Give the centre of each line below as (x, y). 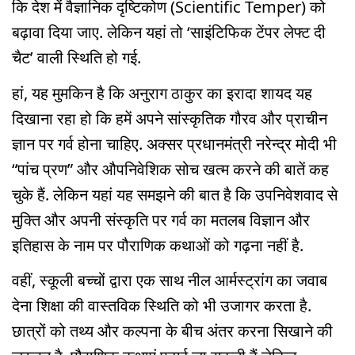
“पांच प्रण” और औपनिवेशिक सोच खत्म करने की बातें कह (170, 169)
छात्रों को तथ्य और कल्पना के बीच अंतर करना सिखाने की (172, 331)
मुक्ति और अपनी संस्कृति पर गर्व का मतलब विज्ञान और (161, 219)
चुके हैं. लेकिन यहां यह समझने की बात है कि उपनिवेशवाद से (175, 194)
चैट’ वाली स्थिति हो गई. (78, 57)
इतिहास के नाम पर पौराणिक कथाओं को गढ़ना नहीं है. (158, 245)
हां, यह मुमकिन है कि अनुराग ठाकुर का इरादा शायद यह (162, 93)
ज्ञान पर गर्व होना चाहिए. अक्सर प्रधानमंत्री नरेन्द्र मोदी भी (174, 143)
